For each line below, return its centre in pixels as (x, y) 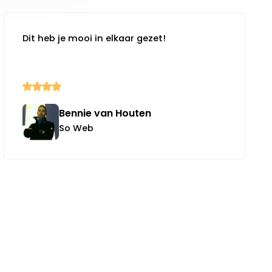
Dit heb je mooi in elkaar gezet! (94, 38)
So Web (76, 128)
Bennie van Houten (105, 113)
